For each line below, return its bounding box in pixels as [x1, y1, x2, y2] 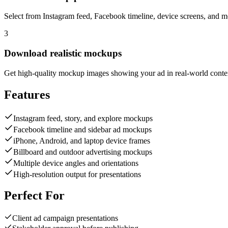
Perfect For [4, 189, 65, 203]
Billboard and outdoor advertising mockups [13, 147, 152, 156]
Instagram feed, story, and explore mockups [13, 113, 153, 123]
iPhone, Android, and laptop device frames [13, 136, 150, 145]
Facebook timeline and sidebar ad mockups [13, 125, 152, 134]
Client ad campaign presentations [12, 214, 118, 223]
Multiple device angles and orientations [13, 158, 138, 167]
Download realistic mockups [4, 48, 122, 59]
